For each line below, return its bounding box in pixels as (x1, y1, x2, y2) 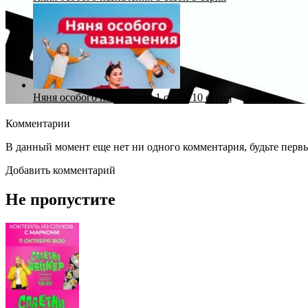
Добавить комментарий (5, 164, 115, 176)
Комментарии (5, 117, 70, 129)
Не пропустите (5, 190, 115, 208)
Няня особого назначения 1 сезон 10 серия (33, 91, 232, 103)
